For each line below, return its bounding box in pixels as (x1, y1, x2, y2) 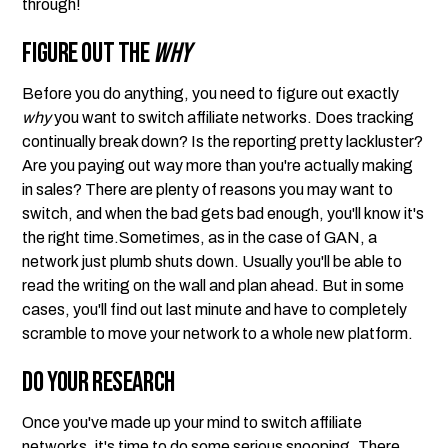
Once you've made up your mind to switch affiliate (22, 414, 363, 431)
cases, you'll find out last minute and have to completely (22, 301, 408, 318)
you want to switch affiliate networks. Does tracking (54, 109, 415, 126)
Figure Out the (22, 37, 154, 70)
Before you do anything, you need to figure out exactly (22, 85, 400, 102)
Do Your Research (22, 366, 175, 399)
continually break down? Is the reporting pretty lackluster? (22, 133, 424, 150)
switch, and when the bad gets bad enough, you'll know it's (22, 205, 425, 222)
